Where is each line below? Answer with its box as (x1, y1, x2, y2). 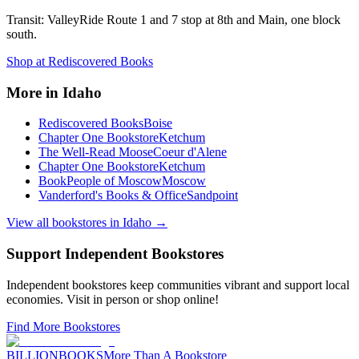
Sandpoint (187, 188, 238, 203)
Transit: (6, 12, 44, 26)
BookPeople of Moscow (38, 174, 162, 188)
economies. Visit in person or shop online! (6, 292, 219, 306)
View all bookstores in (6, 216, 123, 230)
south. (6, 26, 37, 41)
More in (6, 83, 63, 101)
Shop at (6, 54, 48, 68)
